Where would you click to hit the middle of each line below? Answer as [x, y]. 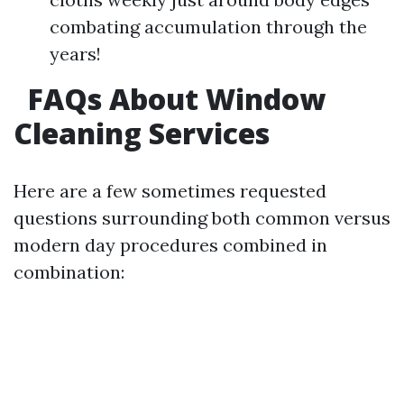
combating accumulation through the [208, 27]
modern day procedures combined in [170, 245]
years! [75, 54]
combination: [69, 272]
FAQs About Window [173, 99]
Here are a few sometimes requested [170, 191]
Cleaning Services [142, 133]
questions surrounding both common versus [202, 218]
